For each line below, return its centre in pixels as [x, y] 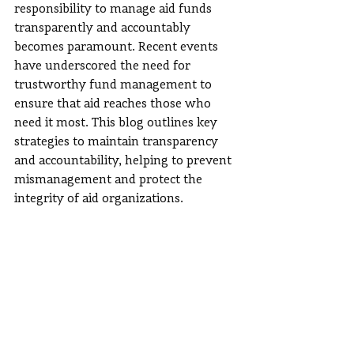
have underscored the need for [104, 66]
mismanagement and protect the [110, 180]
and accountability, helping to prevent [124, 161]
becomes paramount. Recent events [118, 47]
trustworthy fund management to [115, 85]
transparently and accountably [104, 28]
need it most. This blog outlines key [117, 123]
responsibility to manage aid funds [115, 9]
